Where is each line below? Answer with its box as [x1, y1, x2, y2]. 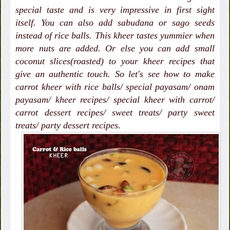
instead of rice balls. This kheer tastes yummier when [15, 30, 215, 41]
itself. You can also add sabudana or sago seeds [15, 17, 215, 28]
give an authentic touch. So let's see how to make [15, 69, 215, 80]
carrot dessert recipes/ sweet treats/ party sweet [15, 107, 215, 118]
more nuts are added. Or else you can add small [15, 43, 215, 54]
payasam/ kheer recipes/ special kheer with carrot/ [15, 94, 215, 105]
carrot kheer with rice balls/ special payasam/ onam [15, 82, 215, 92]
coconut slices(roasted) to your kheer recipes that [15, 56, 215, 67]
